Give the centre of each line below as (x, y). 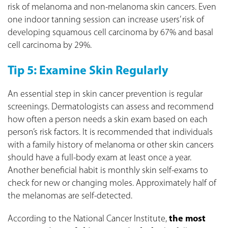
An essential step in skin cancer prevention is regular (105, 94)
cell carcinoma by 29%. (50, 45)
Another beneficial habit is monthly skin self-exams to (108, 170)
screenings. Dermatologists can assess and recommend (111, 107)
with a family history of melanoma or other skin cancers (111, 145)
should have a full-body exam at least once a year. (99, 158)
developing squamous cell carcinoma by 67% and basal (110, 33)
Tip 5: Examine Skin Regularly (88, 71)
